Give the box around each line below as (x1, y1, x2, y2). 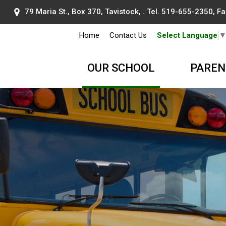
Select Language (156, 31, 217, 40)
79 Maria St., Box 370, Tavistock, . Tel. (24, 7, 161, 17)
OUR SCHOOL (87, 61, 155, 74)
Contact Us (109, 31, 147, 40)
